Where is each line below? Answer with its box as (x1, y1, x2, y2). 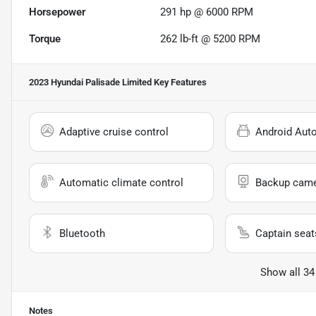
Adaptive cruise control (59, 125, 169, 138)
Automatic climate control (59, 176, 183, 189)
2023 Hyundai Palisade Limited (29, 76, 152, 87)
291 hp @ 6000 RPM (160, 5, 254, 18)
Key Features (152, 76, 207, 87)
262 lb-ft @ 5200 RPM (160, 32, 261, 45)
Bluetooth (59, 226, 105, 240)
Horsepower (29, 5, 85, 18)
